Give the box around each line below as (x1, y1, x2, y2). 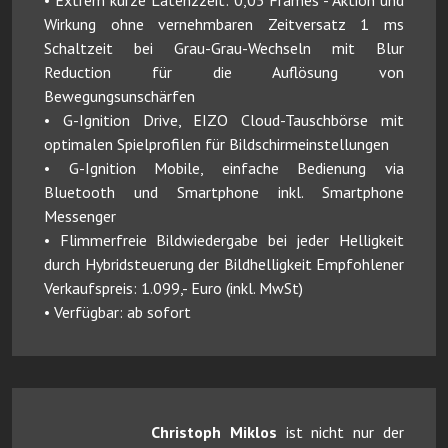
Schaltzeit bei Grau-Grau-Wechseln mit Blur (44, 37, 404, 58)
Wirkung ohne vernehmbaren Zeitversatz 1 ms (44, 13, 404, 34)
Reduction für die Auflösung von (44, 61, 404, 82)
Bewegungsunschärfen (44, 85, 195, 106)
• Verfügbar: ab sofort (44, 301, 191, 322)
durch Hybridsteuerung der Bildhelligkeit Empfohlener (44, 253, 404, 274)
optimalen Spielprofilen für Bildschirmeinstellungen (44, 133, 389, 154)
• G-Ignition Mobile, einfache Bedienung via (44, 157, 404, 178)
